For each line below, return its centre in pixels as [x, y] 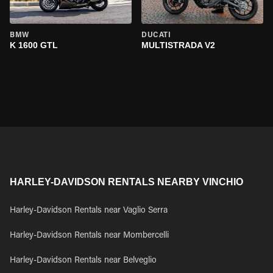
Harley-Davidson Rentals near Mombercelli [89, 236]
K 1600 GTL [34, 45]
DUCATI [156, 35]
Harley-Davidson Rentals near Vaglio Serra [89, 211]
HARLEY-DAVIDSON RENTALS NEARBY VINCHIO [126, 182]
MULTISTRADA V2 [178, 45]
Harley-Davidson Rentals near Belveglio [83, 261]
